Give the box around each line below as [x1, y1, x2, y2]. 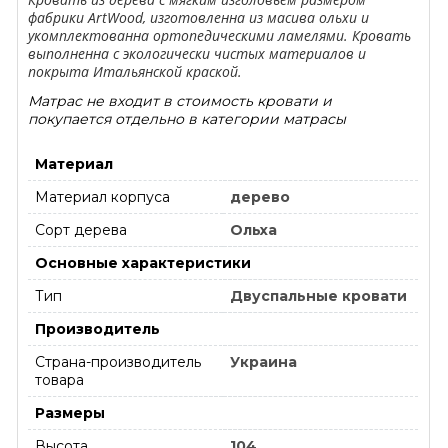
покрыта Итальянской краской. [28, 61, 242, 81]
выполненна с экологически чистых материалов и [28, 43, 366, 63]
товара [35, 370, 84, 389]
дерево [230, 187, 290, 206]
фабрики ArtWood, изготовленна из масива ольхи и [28, 7, 369, 27]
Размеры [35, 403, 105, 422]
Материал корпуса [35, 187, 170, 206]
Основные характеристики [35, 253, 251, 272]
